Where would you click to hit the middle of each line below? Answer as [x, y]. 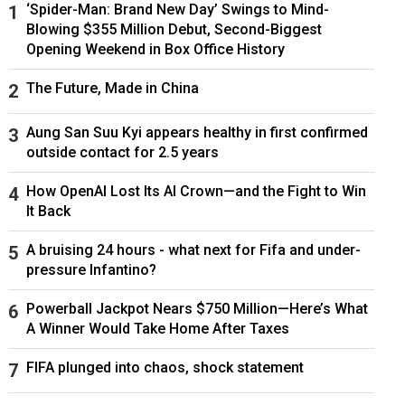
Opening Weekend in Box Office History [155, 49]
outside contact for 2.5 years [122, 152]
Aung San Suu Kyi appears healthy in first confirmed [197, 132]
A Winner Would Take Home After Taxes [157, 328]
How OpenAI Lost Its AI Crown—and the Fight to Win [196, 191]
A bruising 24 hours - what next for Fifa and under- [193, 250]
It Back [48, 211]
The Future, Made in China [112, 88]
